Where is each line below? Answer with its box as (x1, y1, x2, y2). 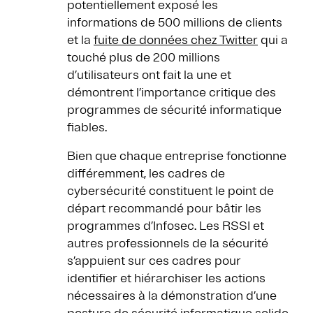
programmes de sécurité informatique (67, 102, 282, 118)
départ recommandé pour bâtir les (67, 201, 261, 217)
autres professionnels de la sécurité (67, 235, 268, 252)
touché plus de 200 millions (67, 50, 220, 66)
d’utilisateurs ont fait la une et (67, 67, 231, 83)
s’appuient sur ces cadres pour (67, 253, 241, 269)
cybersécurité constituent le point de (67, 183, 274, 199)
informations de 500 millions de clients (67, 15, 282, 31)
